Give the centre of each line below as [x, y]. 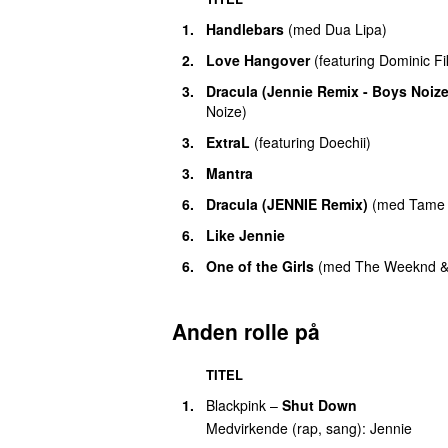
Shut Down [319, 404]
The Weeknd [395, 265]
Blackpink [236, 404]
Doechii [342, 141]
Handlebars [245, 28]
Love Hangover [258, 59]
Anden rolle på [246, 330]
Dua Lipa [353, 28]
